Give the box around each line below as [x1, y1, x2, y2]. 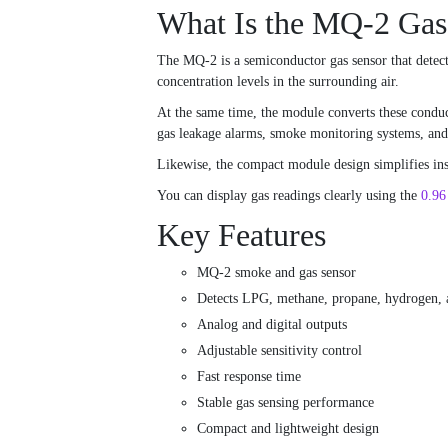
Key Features [157, 217, 326, 254]
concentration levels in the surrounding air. [157, 74, 399, 90]
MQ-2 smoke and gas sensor [197, 265, 356, 281]
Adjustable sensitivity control [197, 343, 362, 359]
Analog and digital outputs [197, 317, 347, 333]
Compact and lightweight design [197, 421, 379, 437]
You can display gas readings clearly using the [157, 188, 421, 204]
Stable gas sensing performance [197, 395, 374, 411]
